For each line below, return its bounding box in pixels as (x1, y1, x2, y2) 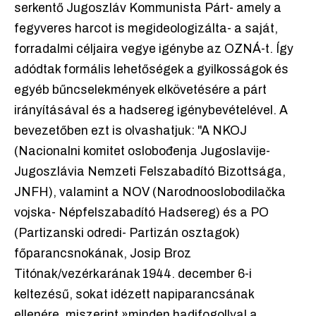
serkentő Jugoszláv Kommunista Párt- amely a (14, 1, 281, 16)
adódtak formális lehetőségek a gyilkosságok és (14, 63, 288, 77)
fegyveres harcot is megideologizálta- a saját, (14, 22, 278, 36)
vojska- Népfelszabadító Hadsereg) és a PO (14, 206, 269, 220)
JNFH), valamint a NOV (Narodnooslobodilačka (14, 186, 286, 200)
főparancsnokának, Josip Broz (14, 247, 191, 261)
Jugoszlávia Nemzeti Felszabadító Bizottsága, (14, 165, 286, 179)
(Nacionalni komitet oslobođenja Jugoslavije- (14, 145, 270, 159)
